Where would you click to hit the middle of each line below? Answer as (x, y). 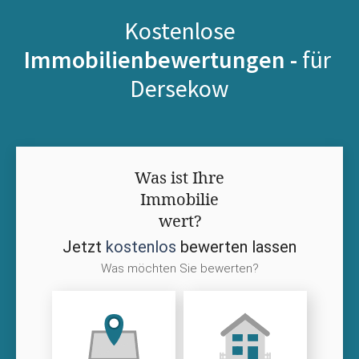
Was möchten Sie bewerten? (179, 268)
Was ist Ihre (179, 177)
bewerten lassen (236, 246)
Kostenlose (179, 30)
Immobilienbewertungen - (163, 59)
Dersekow (179, 88)
